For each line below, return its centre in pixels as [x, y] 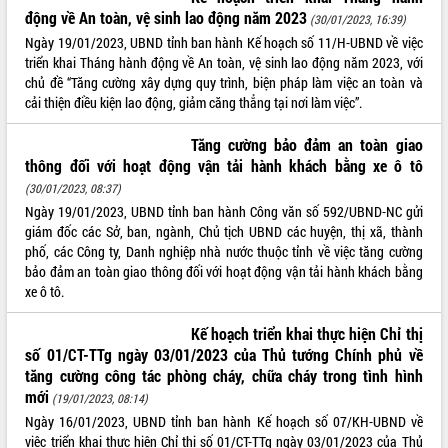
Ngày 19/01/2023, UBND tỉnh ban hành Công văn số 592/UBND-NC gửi [224, 211]
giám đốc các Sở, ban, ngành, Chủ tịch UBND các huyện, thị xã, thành [224, 231]
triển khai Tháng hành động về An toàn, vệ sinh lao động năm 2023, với [224, 62]
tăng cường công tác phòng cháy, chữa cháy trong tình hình [224, 375]
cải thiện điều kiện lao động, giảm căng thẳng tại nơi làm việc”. [194, 102]
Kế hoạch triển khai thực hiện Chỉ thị [306, 333]
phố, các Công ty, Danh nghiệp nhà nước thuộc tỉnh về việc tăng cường [224, 251]
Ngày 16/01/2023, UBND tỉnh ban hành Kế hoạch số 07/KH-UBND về [224, 421]
